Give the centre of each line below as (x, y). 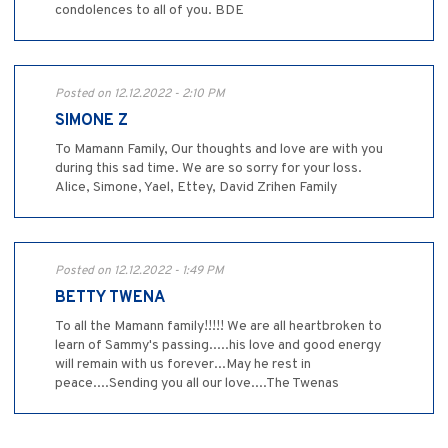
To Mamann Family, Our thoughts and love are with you (219, 150)
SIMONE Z (91, 121)
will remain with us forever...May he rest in (183, 365)
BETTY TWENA (110, 298)
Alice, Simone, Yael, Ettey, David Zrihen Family (196, 188)
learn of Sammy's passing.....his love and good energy (218, 346)
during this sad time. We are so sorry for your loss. (208, 169)
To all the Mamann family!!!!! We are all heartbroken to (218, 327)
